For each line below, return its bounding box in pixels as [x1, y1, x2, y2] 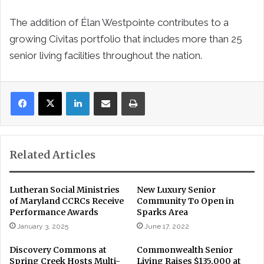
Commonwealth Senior [137, 244, 233, 255]
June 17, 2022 [144, 222, 189, 230]
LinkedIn [89, 86, 119, 95]
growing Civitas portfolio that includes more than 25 [9, 32, 242, 45]
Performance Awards [9, 206, 98, 217]
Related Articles [9, 147, 95, 161]
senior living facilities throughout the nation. [9, 49, 202, 61]
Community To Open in [137, 195, 234, 206]
